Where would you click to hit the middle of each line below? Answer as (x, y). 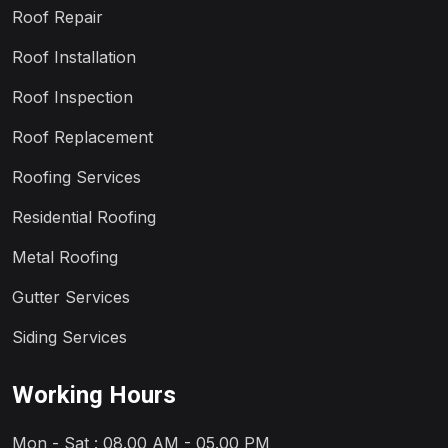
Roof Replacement (82, 136)
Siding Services (69, 336)
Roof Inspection (72, 96)
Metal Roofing (65, 256)
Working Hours (94, 394)
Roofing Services (76, 176)
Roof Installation (74, 56)
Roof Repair (57, 16)
